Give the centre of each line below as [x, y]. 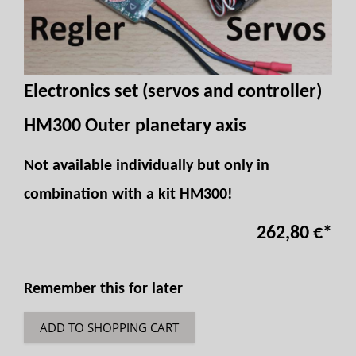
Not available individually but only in [147, 166]
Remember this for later [103, 289]
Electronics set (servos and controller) [173, 92]
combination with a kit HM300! [128, 195]
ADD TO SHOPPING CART [109, 327]
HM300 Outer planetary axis [135, 126]
